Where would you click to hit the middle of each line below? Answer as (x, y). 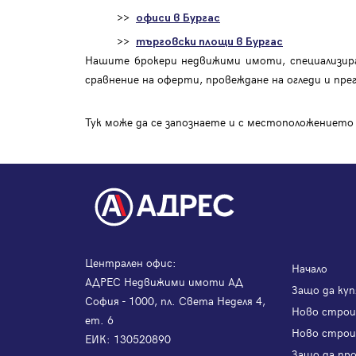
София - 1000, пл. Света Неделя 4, (175, 301)
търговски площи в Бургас (209, 42)
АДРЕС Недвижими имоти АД (164, 282)
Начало (310, 269)
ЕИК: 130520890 (128, 339)
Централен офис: (131, 263)
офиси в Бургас (178, 18)
